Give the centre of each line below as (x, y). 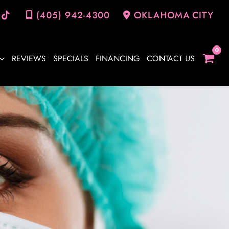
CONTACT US (170, 59)
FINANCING (117, 59)
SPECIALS (71, 59)
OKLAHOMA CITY (174, 15)
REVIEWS (29, 59)
